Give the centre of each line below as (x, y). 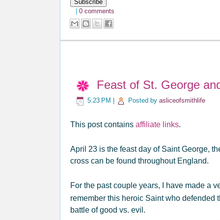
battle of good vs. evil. (110, 210)
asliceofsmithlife (182, 101)
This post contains (103, 124)
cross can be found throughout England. (139, 161)
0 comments (97, 11)
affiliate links (157, 124)
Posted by (144, 101)
